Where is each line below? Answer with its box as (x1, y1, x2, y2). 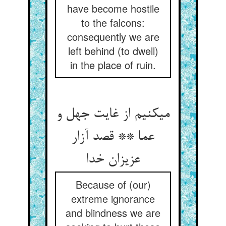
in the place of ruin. (70, 58, 156, 72)
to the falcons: (81, 15, 145, 30)
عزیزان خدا (86, 152, 140, 168)
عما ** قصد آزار (72, 129, 154, 145)
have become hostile (67, 1, 159, 16)
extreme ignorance (71, 191, 155, 206)
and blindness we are (66, 205, 160, 220)
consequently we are (67, 29, 159, 44)
